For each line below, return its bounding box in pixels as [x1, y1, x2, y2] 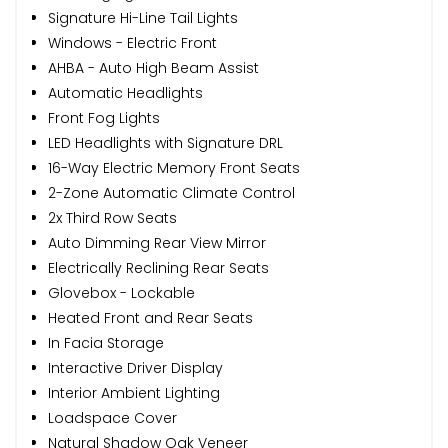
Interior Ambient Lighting [48, 382, 220, 403]
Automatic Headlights [48, 82, 203, 103]
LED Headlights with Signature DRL [48, 132, 283, 153]
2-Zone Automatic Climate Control [48, 182, 295, 203]
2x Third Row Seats [48, 207, 177, 228]
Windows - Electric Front [48, 32, 217, 53]
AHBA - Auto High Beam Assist [48, 57, 259, 78]
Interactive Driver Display [48, 357, 223, 378]
